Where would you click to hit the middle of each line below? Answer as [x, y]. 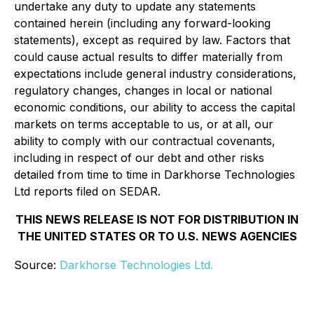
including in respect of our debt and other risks [139, 158]
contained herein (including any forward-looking [142, 23]
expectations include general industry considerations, [155, 74]
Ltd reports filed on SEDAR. [87, 191]
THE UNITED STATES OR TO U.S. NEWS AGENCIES [157, 236]
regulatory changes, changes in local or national [143, 90]
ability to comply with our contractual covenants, [145, 141]
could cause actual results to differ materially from [148, 57]
